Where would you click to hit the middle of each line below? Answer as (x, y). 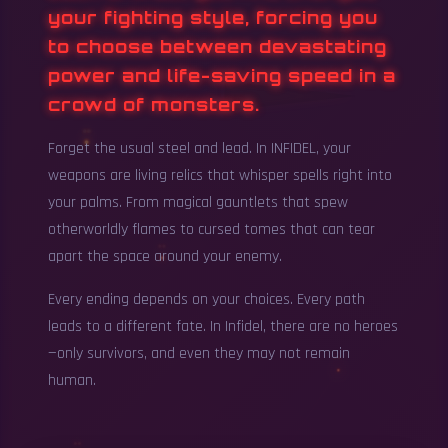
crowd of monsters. (154, 104)
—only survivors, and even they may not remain (199, 354)
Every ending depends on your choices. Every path (206, 300)
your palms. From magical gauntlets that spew (198, 203)
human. (72, 381)
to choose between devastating (217, 46)
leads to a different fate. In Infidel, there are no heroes (223, 327)
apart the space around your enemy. (165, 257)
